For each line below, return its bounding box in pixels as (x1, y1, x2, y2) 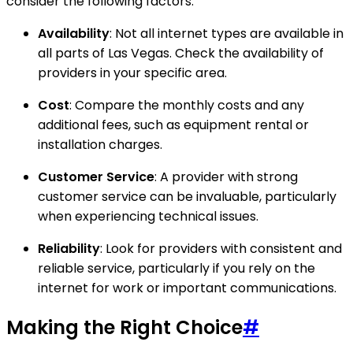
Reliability (38, 240, 100, 258)
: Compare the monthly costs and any (69, 96, 304, 115)
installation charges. (38, 136, 162, 154)
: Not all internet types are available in (110, 24, 344, 43)
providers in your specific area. (38, 64, 227, 83)
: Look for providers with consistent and (100, 240, 342, 258)
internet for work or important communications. (38, 279, 336, 298)
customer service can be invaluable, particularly (38, 188, 336, 206)
